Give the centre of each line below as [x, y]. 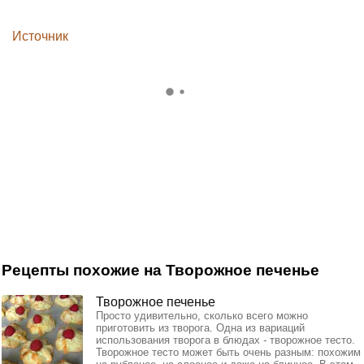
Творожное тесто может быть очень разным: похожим [228, 353]
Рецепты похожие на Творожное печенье [160, 271]
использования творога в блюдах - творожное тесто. [225, 340]
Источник [40, 36]
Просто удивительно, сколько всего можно [202, 316]
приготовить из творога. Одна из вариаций [200, 328]
